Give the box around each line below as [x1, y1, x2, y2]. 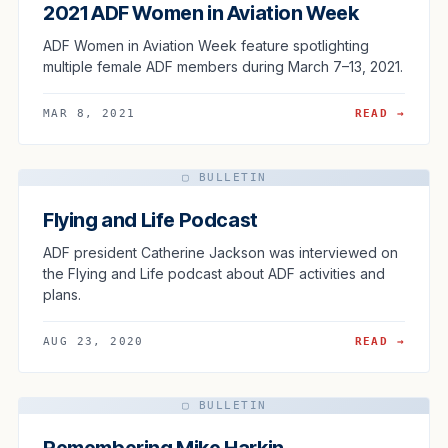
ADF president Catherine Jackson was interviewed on [43, 243, 398, 261]
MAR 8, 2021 [43, 106, 136, 120]
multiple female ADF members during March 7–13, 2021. [43, 57, 403, 75]
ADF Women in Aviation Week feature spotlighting [43, 36, 369, 54]
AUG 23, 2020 [43, 334, 144, 348]
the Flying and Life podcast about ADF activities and [43, 264, 385, 282]
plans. [43, 285, 81, 303]
